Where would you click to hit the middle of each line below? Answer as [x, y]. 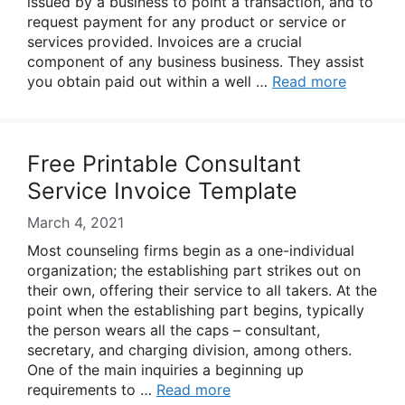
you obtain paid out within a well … [150, 81]
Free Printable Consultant [164, 164]
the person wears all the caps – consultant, [174, 330]
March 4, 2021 [75, 222]
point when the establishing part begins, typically [196, 310]
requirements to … [92, 390]
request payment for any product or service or [187, 22]
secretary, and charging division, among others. [189, 350]
